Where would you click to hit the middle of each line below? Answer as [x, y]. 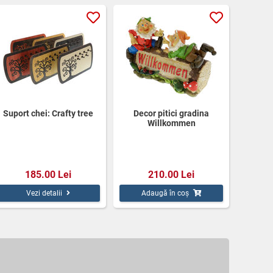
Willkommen [171, 123]
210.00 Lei [171, 174]
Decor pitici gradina [171, 113]
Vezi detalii [44, 193]
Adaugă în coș [165, 193]
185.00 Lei [48, 174]
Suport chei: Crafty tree [48, 113]
